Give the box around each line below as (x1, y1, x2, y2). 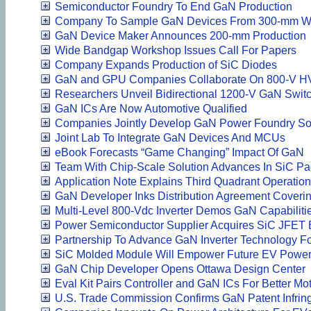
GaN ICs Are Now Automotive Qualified (55, 102, 247, 115)
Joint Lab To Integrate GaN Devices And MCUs (55, 131, 285, 144)
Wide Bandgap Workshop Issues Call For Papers (55, 44, 296, 56)
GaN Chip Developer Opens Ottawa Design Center (55, 262, 305, 275)
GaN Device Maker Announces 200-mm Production (55, 29, 306, 42)
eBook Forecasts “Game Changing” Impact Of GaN (55, 146, 304, 158)
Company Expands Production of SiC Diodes (55, 58, 277, 71)
